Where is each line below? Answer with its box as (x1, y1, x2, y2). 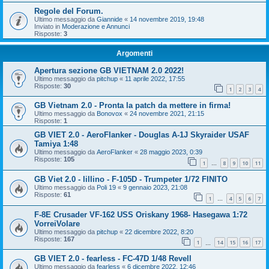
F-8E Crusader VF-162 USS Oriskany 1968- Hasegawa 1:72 (34, 210, 247, 219)
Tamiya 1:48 (34, 139, 78, 149)
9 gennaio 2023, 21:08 (123, 183, 187, 191)
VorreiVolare (34, 219, 80, 228)
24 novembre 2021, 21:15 (130, 110, 204, 118)
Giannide (97, 15, 122, 23)
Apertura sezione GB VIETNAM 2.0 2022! (34, 65, 184, 75)
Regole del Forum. (34, 6, 103, 16)
